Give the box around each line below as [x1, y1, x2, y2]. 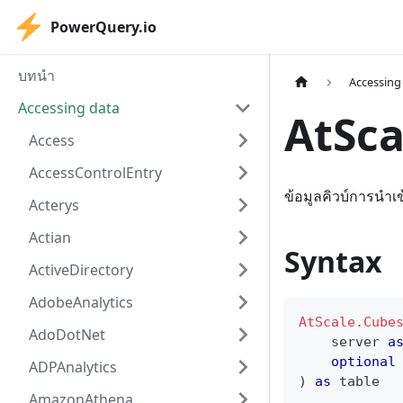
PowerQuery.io [50, 17, 157, 37]
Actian [29, 228, 71, 247]
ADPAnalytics [29, 357, 117, 377]
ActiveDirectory [29, 260, 133, 280]
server [299, 334, 388, 351]
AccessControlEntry [29, 163, 162, 183]
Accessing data [18, 98, 120, 118]
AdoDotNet [29, 325, 105, 345]
